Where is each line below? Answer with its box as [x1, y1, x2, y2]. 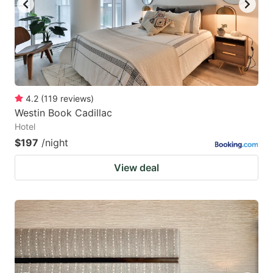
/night [41, 136, 68, 149]
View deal [114, 161, 159, 174]
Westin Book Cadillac [15, 106, 112, 119]
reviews [60, 93, 91, 104]
